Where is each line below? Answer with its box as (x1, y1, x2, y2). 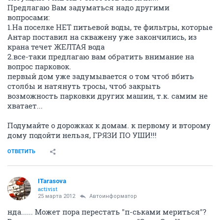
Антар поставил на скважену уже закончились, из (7, 32, 197, 42)
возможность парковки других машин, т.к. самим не (7, 91, 208, 101)
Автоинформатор (89, 193, 137, 199)
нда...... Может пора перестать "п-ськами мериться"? (7, 207, 206, 217)
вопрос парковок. (7, 61, 71, 71)
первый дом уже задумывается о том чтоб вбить (7, 71, 194, 81)
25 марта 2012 (38, 193, 75, 199)
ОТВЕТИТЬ (7, 148, 35, 155)
